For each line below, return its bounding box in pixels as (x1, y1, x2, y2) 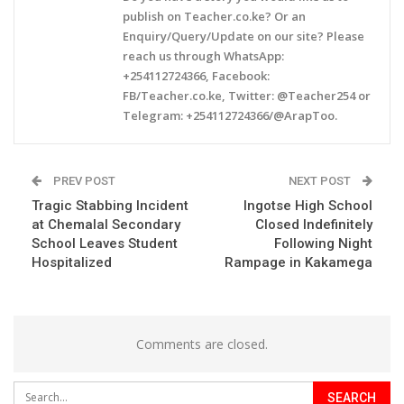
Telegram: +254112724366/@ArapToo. (123, 106, 337, 124)
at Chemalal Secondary (32, 216, 180, 233)
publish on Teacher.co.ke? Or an (123, 7, 306, 24)
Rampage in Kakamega (225, 253, 372, 271)
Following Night (274, 234, 372, 252)
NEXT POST (289, 173, 353, 188)
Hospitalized (32, 253, 112, 271)
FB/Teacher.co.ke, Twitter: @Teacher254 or (123, 87, 371, 104)
